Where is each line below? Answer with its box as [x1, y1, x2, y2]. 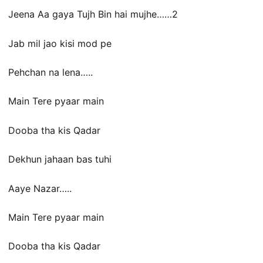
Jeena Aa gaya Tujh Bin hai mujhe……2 [8, 8, 178, 21]
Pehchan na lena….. [8, 66, 93, 78]
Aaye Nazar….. [8, 182, 72, 194]
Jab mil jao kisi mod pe [8, 37, 112, 49]
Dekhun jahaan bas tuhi [8, 153, 112, 166]
